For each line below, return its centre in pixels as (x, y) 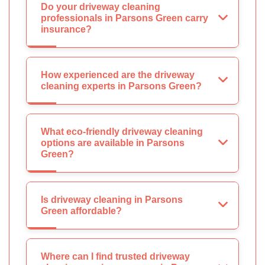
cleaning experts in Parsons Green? (121, 86)
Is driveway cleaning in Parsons (112, 200)
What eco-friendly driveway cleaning (122, 132)
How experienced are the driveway (118, 75)
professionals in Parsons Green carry (125, 18)
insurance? (66, 30)
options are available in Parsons (113, 143)
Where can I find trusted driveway (115, 257)
